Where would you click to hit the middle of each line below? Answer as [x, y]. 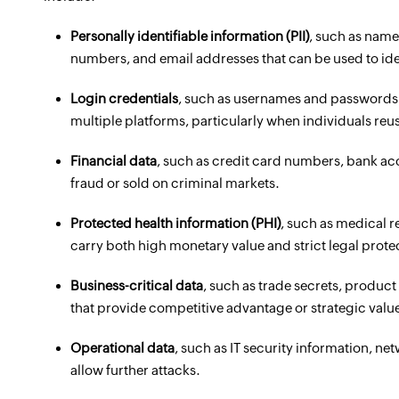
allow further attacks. [135, 370]
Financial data [114, 161]
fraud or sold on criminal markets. [175, 183]
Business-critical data [137, 285]
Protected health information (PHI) [175, 223]
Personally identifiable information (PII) [190, 36]
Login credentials [124, 98]
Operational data [122, 348]
